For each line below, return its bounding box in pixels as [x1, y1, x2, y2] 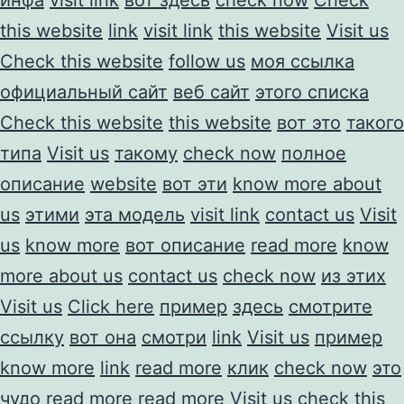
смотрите [289, 295, 372, 317]
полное [281, 142, 346, 164]
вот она [69, 326, 136, 348]
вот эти [162, 172, 227, 195]
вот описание [125, 234, 245, 256]
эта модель [85, 203, 185, 225]
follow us [169, 50, 245, 72]
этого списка [255, 80, 369, 103]
